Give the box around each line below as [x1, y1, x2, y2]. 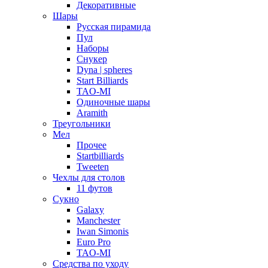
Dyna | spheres [77, 65, 132, 75]
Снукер [77, 54, 107, 65]
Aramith [77, 108, 108, 118]
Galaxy [77, 205, 104, 215]
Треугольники [53, 118, 111, 129]
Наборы [77, 43, 109, 54]
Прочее [77, 140, 106, 151]
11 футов [77, 183, 112, 194]
